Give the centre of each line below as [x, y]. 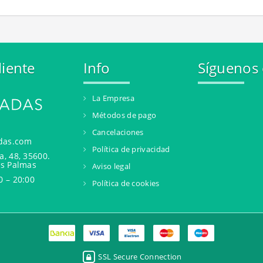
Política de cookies [126, 183]
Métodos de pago [124, 115]
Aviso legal [111, 166]
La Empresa [113, 98]
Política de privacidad [131, 149]
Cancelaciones [118, 132]
